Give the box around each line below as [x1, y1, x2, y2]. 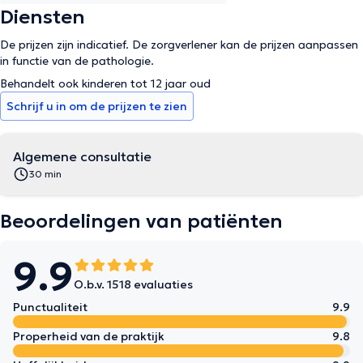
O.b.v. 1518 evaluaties [74, 277, 193, 292]
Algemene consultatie [13, 148, 152, 164]
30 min [29, 168, 62, 180]
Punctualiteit [13, 300, 88, 314]
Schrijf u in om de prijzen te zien [6, 99, 187, 113]
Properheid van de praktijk [13, 329, 164, 344]
